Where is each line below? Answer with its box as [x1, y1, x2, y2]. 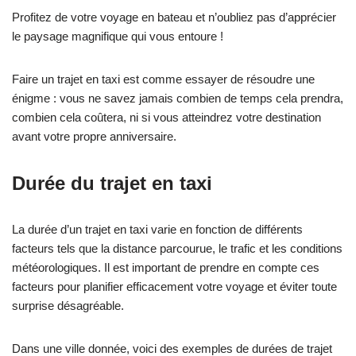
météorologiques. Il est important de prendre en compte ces [12, 261, 319, 274]
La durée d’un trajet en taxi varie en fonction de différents [12, 222, 303, 236]
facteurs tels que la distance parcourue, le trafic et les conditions [12, 242, 342, 255]
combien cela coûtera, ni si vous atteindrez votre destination [12, 110, 321, 124]
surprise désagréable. [12, 299, 124, 312]
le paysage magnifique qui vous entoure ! [12, 29, 223, 43]
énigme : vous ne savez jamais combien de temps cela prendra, [12, 91, 343, 105]
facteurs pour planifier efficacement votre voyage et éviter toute [12, 280, 337, 293]
